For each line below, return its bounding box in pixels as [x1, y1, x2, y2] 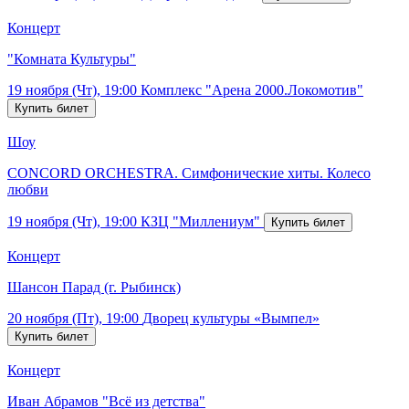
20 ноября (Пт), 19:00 [7, 309, 139, 326]
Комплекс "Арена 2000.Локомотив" [141, 81, 363, 98]
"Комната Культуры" [7, 50, 136, 67]
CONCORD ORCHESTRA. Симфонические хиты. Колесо [7, 164, 371, 181]
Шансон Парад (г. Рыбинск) [7, 278, 181, 295]
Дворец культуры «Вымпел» [142, 309, 320, 326]
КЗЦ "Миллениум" [141, 213, 260, 229]
